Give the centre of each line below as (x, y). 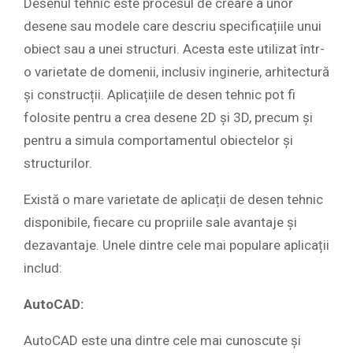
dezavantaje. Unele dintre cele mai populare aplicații (176, 245)
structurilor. (58, 163)
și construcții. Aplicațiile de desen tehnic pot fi (160, 95)
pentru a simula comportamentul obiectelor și (158, 141)
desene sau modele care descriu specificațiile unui (173, 26)
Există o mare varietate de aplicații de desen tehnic (173, 200)
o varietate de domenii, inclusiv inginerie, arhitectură (176, 72)
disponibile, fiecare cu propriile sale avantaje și (160, 223)
